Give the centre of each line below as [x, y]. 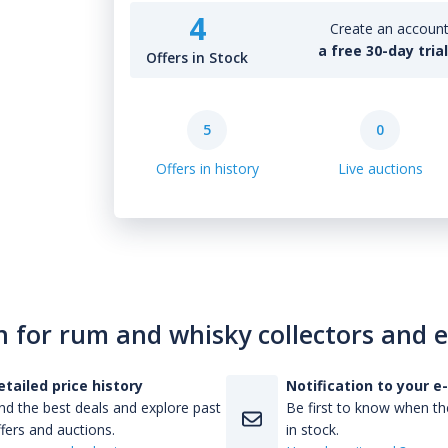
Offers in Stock [197, 57]
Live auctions [380, 168]
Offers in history [207, 168]
